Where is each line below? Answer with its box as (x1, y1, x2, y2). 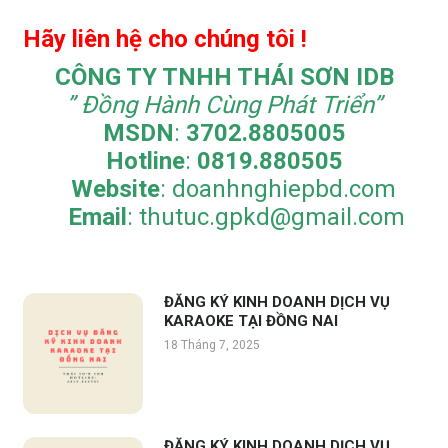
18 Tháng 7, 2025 (163, 337, 260, 352)
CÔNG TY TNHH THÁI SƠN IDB (54, 63, 394, 92)
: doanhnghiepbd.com (159, 175, 396, 204)
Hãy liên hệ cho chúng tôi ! (22, 24, 307, 53)
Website (52, 175, 160, 204)
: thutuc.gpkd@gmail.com (126, 203, 405, 232)
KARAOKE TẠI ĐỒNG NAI (163, 312, 338, 331)
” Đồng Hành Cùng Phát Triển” (66, 91, 382, 120)
